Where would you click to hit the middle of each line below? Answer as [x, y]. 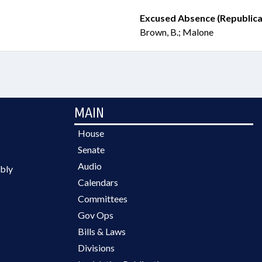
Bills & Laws [102, 231]
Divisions [96, 248]
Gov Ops [96, 215]
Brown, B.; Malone [177, 32]
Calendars [98, 182]
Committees [103, 199]
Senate [91, 149]
